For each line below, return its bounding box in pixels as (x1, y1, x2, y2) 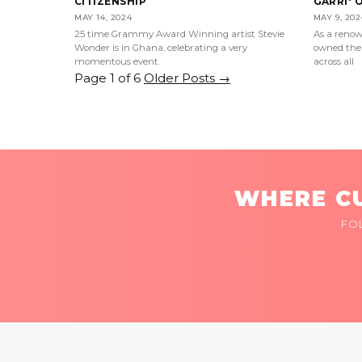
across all (313, 56, 354, 68)
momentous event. (74, 56, 160, 68)
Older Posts (144, 70, 218, 86)
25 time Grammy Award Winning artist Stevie (74, 28, 284, 40)
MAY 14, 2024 (74, 12, 133, 23)
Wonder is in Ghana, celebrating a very (74, 42, 247, 54)
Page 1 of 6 (74, 70, 141, 86)
